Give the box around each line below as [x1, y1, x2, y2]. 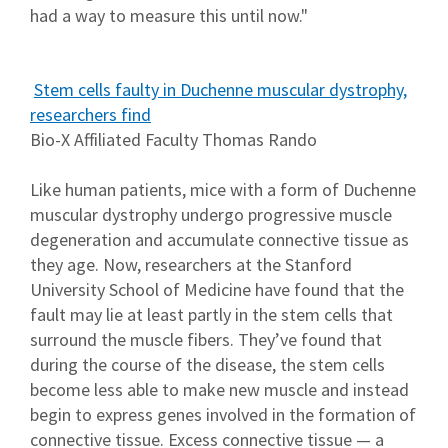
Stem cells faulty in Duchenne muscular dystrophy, [34, 78, 407, 102]
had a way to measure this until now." [30, 4, 308, 28]
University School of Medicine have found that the [30, 278, 404, 302]
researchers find [30, 103, 151, 127]
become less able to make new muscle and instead [30, 378, 409, 402]
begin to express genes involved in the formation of [30, 403, 416, 427]
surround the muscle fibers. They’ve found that [30, 328, 382, 352]
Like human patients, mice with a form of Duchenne [30, 178, 416, 202]
